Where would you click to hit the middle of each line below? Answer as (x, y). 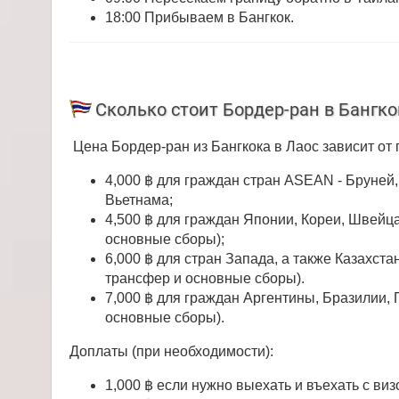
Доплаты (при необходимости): (172, 351)
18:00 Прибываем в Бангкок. (200, 18)
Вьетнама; (139, 199)
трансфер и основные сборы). (205, 278)
